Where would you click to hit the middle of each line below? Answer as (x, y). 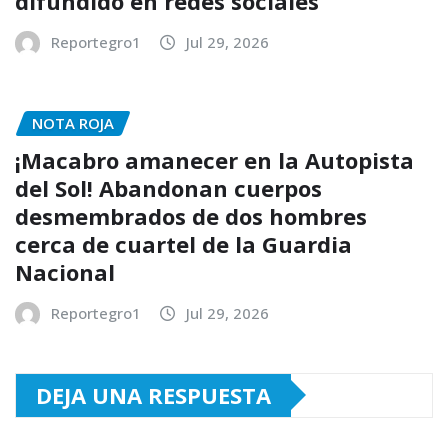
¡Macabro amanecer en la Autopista (214, 159)
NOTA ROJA (73, 123)
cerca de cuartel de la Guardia (183, 243)
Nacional (65, 271)
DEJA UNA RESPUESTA (153, 394)
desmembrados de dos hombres (191, 215)
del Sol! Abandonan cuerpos (168, 187)
